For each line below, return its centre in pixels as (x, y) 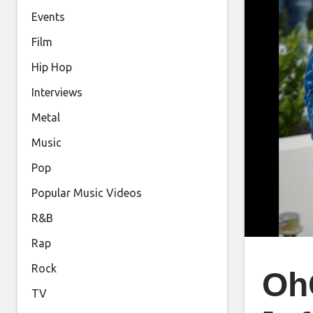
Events (48, 17)
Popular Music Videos (87, 193)
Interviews (57, 92)
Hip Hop (52, 67)
